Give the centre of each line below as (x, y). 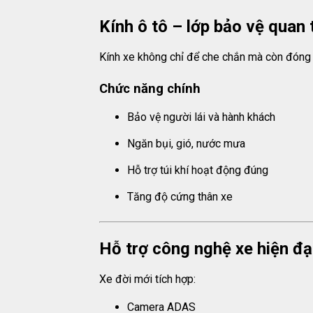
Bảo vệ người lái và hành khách (201, 117)
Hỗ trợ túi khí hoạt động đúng (198, 170)
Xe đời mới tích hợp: (147, 279)
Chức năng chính (150, 89)
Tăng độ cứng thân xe (180, 197)
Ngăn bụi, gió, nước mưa (186, 144)
